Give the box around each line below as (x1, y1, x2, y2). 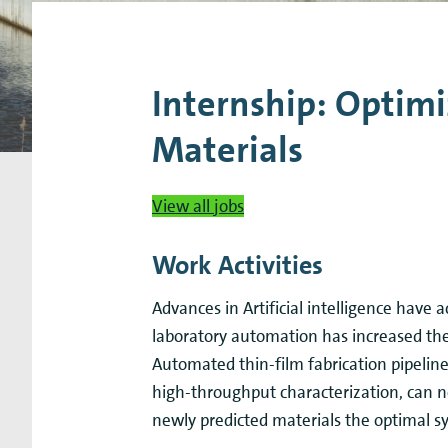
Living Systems (236, 27, 326, 46)
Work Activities (152, 247, 323, 282)
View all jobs (152, 194, 244, 217)
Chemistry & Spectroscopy (62, 27, 222, 46)
